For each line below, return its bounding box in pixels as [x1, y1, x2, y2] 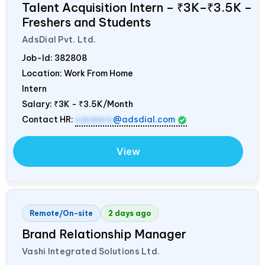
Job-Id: [22, 53, 54, 64]
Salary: [22, 99, 54, 110]
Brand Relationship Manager [22, 227, 186, 242]
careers [75, 114, 113, 125]
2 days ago [108, 209, 151, 218]
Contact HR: [22, 114, 75, 125]
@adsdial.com [113, 114, 175, 125]
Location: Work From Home [22, 68, 133, 79]
